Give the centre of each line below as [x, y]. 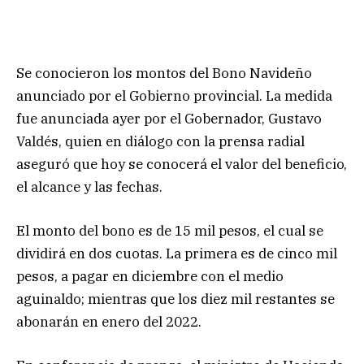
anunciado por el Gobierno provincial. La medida [174, 95]
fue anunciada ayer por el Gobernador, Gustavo [169, 118]
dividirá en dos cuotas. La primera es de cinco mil [177, 253]
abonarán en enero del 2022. [109, 321]
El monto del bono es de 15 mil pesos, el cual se [170, 230]
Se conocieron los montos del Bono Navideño [164, 73]
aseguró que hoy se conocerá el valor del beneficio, [182, 164]
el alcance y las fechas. [89, 186]
